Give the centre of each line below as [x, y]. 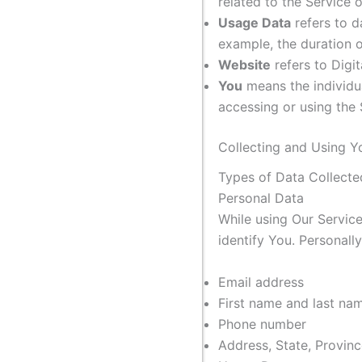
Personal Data [261, 198]
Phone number [262, 324]
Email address [261, 282]
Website [244, 65]
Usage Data [255, 23]
